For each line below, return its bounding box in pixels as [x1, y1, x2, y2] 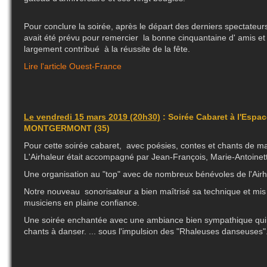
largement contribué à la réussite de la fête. [24, 44, 190, 54]
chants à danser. [24, 226, 89, 237]
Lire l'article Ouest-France [24, 61, 124, 72]
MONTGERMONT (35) [24, 123, 110, 133]
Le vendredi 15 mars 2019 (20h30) [24, 112, 160, 122]
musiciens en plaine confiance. [24, 198, 139, 208]
